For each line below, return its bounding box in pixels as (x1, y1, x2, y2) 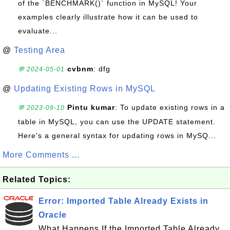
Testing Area (14, 46, 65, 54)
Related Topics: (3, 175, 71, 184)
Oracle (39, 210, 67, 219)
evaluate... (18, 27, 57, 35)
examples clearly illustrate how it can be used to (18, 13, 198, 21)
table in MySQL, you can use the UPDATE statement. (18, 118, 216, 126)
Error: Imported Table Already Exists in (39, 197, 208, 205)
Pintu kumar (67, 103, 115, 111)
